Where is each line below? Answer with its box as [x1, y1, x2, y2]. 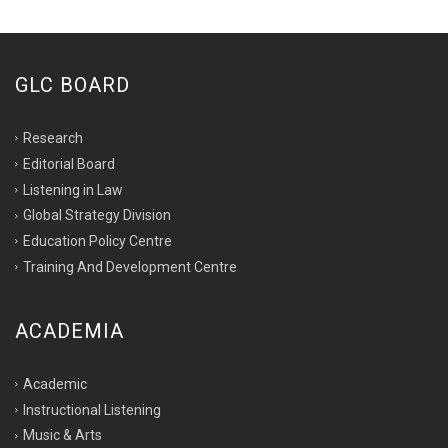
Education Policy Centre [23, 232, 172, 249]
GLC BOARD [15, 73, 130, 97]
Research [23, 129, 83, 146]
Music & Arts [23, 427, 102, 444]
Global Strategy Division [23, 207, 171, 224]
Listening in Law [23, 181, 123, 198]
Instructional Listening [23, 401, 161, 418]
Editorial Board [23, 155, 115, 172]
